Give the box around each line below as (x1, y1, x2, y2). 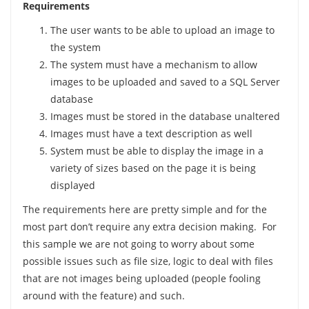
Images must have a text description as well (50, 127, 252, 140)
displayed (50, 179, 95, 192)
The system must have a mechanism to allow (50, 58, 257, 71)
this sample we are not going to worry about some (22, 237, 255, 250)
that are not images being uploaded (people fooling (22, 272, 261, 285)
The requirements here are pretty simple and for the (22, 203, 267, 216)
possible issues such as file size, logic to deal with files (22, 255, 273, 268)
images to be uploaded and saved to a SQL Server (50, 75, 280, 88)
